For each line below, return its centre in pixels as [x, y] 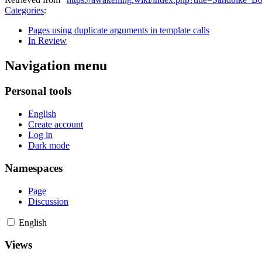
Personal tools [38, 91]
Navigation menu [56, 65]
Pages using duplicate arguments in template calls [119, 30]
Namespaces [34, 168]
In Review [47, 40]
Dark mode [49, 146]
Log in [40, 135]
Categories [24, 10]
